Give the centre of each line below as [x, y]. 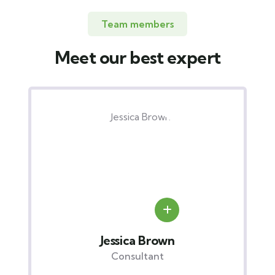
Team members [137, 24]
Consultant [170, 256]
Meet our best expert [137, 57]
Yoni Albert [170, 240]
